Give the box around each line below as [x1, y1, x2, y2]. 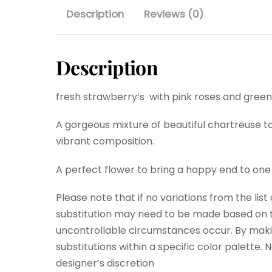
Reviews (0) [144, 7, 204, 22]
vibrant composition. [56, 134, 154, 149]
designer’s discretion [56, 256, 154, 270]
